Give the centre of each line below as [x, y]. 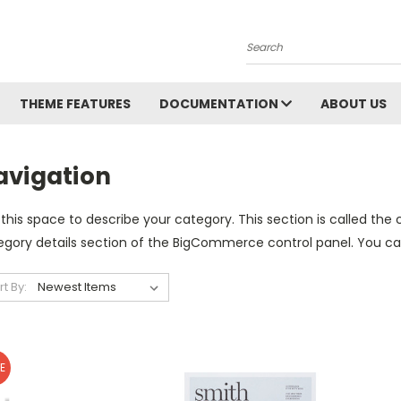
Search [268, 54]
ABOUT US [354, 104]
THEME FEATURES [75, 104]
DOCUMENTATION [220, 104]
